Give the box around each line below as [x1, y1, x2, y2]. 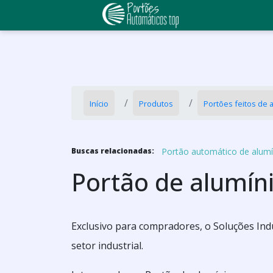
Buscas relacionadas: [71, 146, 154, 156]
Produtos [139, 98, 173, 109]
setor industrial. [71, 239, 143, 252]
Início [90, 98, 108, 109]
